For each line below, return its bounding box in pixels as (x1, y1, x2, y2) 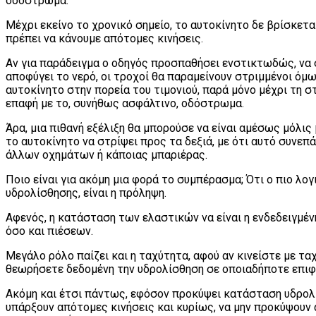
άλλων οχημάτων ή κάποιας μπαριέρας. (6, 147, 207, 162)
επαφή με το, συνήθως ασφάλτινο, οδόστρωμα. (6, 96, 244, 110)
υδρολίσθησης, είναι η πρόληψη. (6, 186, 166, 200)
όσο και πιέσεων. (6, 224, 93, 238)
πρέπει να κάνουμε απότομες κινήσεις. (6, 31, 203, 45)
